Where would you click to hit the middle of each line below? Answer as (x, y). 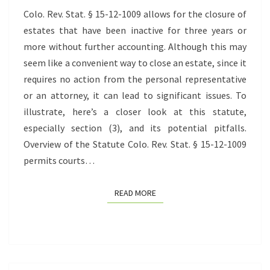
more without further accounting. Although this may (135, 47)
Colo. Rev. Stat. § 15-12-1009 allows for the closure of (135, 14)
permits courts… (59, 161)
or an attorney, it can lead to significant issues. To (135, 96)
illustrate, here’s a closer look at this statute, (135, 112)
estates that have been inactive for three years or (135, 30)
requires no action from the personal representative (135, 79)
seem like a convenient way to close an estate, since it (135, 63)
